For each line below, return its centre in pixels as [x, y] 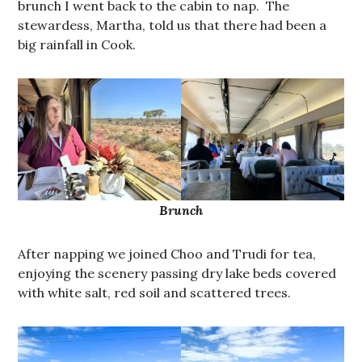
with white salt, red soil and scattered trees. [156, 292]
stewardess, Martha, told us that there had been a [173, 25]
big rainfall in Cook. [77, 44]
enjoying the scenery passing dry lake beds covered [177, 273]
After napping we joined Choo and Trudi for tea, [167, 253]
